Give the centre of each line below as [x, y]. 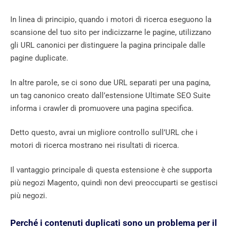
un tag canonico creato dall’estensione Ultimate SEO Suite [110, 95]
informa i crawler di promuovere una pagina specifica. [102, 108]
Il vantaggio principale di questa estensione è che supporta [111, 170]
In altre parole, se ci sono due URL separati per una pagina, [110, 82]
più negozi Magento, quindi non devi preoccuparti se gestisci [114, 183]
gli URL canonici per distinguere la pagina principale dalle [108, 45]
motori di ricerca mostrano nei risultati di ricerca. [95, 146]
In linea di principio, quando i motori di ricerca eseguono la [111, 20]
